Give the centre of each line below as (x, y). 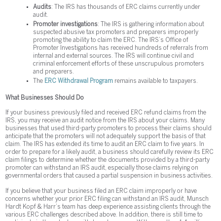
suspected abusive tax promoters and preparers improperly (116, 32)
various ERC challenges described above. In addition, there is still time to (104, 215)
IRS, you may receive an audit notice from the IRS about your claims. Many (105, 121)
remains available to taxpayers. (156, 81)
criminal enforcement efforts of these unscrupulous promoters (119, 64)
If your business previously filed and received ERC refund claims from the (106, 113)
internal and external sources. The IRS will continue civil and (114, 56)
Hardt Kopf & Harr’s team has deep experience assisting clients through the (108, 207)
